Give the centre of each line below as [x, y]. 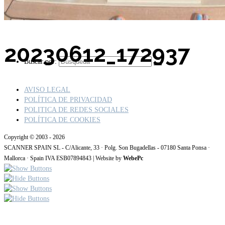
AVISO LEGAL [47, 90]
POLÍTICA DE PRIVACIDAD [68, 100]
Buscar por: [40, 62]
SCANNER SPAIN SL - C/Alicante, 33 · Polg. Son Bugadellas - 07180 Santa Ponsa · [107, 148]
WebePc [133, 159]
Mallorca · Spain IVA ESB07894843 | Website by [64, 159]
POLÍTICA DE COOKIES [62, 120]
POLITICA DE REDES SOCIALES [76, 110]
